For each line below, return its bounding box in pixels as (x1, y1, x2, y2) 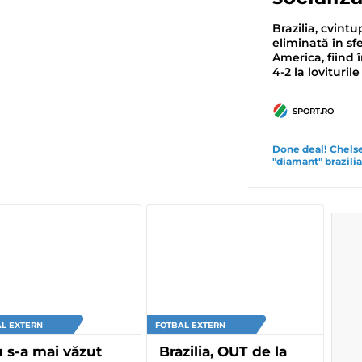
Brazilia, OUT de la (159, 343, 287, 360)
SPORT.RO (292, 105, 334, 116)
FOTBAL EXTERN (155, 319, 225, 330)
